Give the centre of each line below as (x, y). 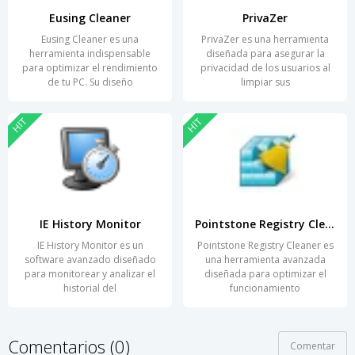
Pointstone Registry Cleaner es (265, 246)
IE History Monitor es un (90, 246)
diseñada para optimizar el (265, 274)
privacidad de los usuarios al (265, 68)
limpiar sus (265, 82)
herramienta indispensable (90, 54)
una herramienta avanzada (265, 260)
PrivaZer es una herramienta (265, 40)
